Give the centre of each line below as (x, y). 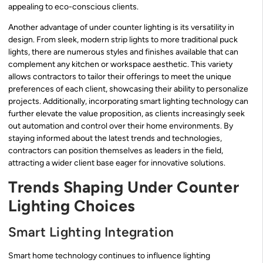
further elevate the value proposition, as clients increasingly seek (127, 114)
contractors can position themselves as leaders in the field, (116, 151)
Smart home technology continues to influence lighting (109, 255)
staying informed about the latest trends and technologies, (115, 139)
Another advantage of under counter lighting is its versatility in (121, 28)
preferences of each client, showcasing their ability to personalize (128, 89)
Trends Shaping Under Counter (124, 187)
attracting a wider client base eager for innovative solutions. (117, 163)
